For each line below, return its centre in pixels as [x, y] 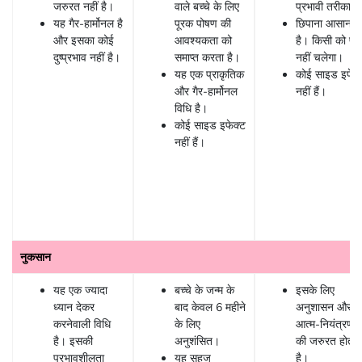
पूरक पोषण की [203, 23]
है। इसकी [73, 341]
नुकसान [36, 257]
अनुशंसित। [197, 341]
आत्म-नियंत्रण [325, 324]
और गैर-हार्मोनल [206, 91]
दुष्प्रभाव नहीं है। [87, 57]
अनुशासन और [324, 307]
